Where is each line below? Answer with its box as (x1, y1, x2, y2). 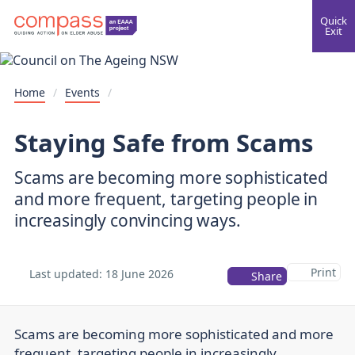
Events (65, 85, 100, 100)
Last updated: (26, 265, 105, 281)
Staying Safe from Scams (14, 125, 313, 159)
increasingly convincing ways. (14, 208, 241, 231)
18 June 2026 (105, 265, 174, 281)
